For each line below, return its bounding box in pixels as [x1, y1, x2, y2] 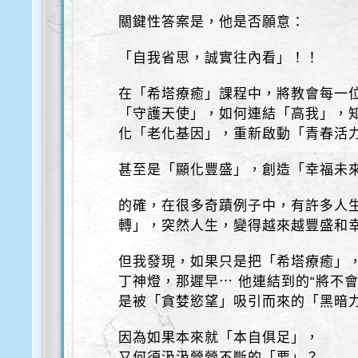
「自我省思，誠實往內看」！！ [118, 50, 320, 66]
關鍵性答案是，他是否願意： [118, 14, 306, 30]
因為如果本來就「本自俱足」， [118, 330, 320, 345]
